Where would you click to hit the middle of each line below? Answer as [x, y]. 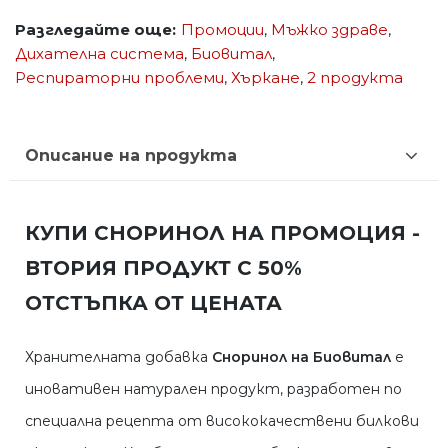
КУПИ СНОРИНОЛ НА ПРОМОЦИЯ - [222, 233]
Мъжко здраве [329, 30]
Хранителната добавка [118, 357]
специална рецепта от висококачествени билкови [222, 421]
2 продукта [355, 78]
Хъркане [265, 78]
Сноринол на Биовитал [301, 357]
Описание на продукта [131, 155]
